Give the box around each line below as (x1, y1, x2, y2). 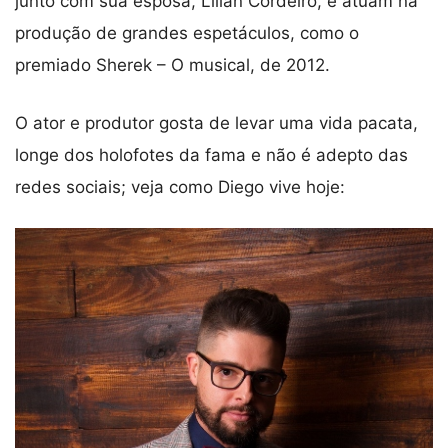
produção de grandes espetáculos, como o (15, 23, 359, 44)
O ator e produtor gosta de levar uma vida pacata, (15, 112, 418, 133)
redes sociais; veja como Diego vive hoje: (15, 176, 345, 197)
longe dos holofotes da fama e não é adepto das (15, 144, 408, 165)
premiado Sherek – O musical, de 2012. (15, 55, 330, 76)
